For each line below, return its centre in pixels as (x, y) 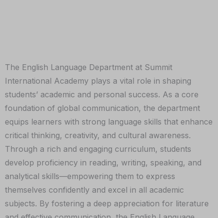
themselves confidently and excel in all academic (94, 190)
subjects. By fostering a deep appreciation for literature (107, 203)
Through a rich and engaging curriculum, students (98, 149)
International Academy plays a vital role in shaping (98, 81)
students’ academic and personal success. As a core (102, 94)
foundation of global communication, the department (102, 108)
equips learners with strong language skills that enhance (109, 122)
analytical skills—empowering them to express (90, 176)
